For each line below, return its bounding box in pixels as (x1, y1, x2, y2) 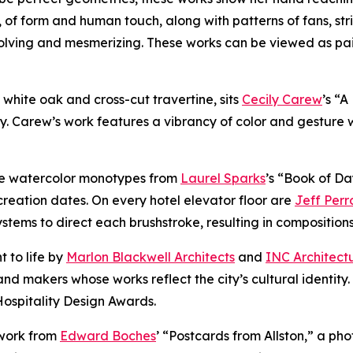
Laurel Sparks (180, 169, 266, 186)
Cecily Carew (242, 91, 322, 107)
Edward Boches (60, 327, 156, 344)
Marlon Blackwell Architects (66, 248, 235, 265)
